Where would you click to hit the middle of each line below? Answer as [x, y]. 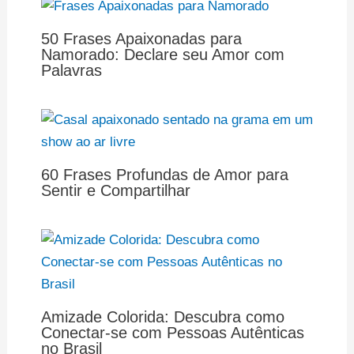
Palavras [71, 70]
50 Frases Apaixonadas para [141, 38]
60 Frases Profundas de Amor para [164, 174]
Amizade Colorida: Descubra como [162, 316]
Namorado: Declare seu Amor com [162, 54]
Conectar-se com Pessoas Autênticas [172, 332]
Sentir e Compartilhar [115, 190]
